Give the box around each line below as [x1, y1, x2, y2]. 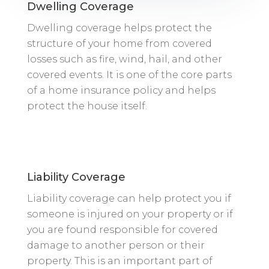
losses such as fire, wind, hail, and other [26, 53, 222, 65]
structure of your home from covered [26, 37, 212, 49]
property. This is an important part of [26, 255, 213, 267]
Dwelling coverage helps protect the [26, 22, 212, 34]
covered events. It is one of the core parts [26, 68, 232, 80]
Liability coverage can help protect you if [26, 192, 231, 204]
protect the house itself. [26, 100, 147, 112]
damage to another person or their [26, 239, 205, 251]
